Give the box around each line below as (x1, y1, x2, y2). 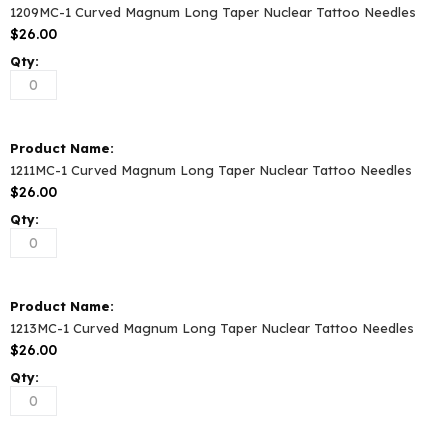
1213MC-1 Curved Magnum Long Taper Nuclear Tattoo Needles (10, 319, 414, 336)
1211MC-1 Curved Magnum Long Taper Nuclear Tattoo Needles (10, 161, 412, 178)
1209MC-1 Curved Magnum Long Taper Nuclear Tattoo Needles (10, 3, 416, 20)
